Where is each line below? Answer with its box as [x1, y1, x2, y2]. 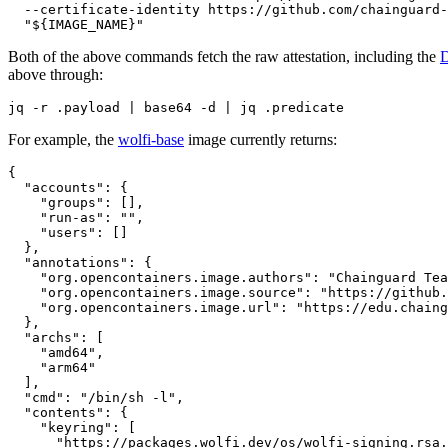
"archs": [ [8, 329, 104, 345]
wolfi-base [118, 130, 184, 148]
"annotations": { [8, 254, 152, 270]
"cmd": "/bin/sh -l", [8, 389, 184, 405]
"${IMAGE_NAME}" [8, 16, 144, 32]
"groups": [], [8, 194, 144, 210]
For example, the [8, 130, 118, 148]
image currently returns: [184, 130, 337, 148]
